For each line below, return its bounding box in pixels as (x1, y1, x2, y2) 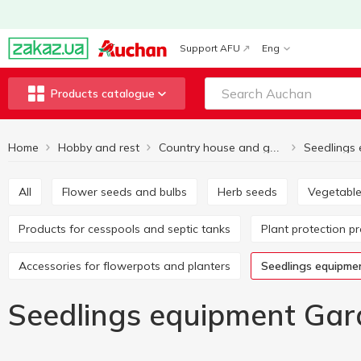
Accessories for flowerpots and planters (27, 259, 230, 273)
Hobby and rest (58, 140, 139, 155)
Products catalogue (50, 86, 155, 101)
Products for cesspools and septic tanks (26, 222, 230, 236)
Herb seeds (226, 185, 277, 199)
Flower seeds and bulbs (68, 185, 187, 199)
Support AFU (180, 42, 240, 54)
